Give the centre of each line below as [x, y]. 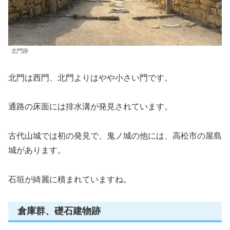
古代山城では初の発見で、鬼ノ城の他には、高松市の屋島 [115, 136]
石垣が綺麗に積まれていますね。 [70, 180]
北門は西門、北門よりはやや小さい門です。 [90, 78]
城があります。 [37, 150]
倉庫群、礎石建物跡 [59, 211]
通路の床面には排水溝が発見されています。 [90, 107]
